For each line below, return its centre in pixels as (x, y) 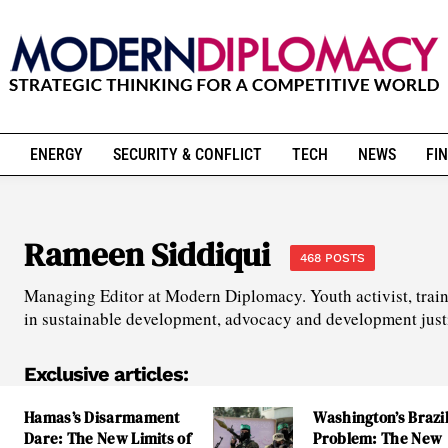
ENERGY (56, 154)
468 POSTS (332, 258)
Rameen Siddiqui (147, 254)
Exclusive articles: (106, 374)
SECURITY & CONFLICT (187, 154)
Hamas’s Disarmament (102, 417)
